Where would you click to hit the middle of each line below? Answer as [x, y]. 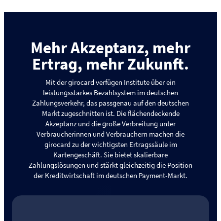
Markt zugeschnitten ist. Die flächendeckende [110, 113]
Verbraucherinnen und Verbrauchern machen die [110, 134]
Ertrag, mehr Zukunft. [110, 64]
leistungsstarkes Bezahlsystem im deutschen [110, 92]
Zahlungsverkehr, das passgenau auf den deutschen [110, 103]
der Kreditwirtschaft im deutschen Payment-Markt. [110, 175]
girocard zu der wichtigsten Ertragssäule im [110, 144]
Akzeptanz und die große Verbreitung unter [110, 124]
